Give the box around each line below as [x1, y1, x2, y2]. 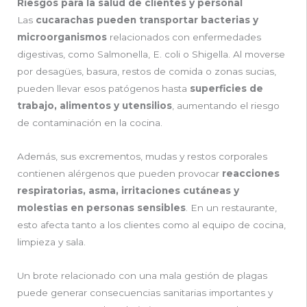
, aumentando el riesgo [172, 99, 280, 111]
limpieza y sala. [17, 236, 86, 247]
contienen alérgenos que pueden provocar [17, 167, 222, 179]
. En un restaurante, [186, 201, 277, 213]
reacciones [222, 167, 280, 179]
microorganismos [17, 31, 107, 42]
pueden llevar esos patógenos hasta [17, 82, 190, 94]
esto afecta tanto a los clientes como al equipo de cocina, [17, 219, 286, 230]
